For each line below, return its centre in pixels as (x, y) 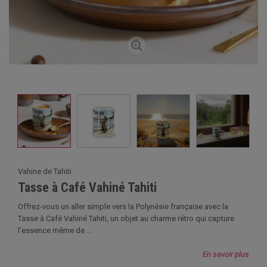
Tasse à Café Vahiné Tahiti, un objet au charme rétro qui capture (126, 218)
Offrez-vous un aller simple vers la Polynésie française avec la (123, 207)
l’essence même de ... (55, 230)
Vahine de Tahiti (45, 171)
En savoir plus (226, 254)
